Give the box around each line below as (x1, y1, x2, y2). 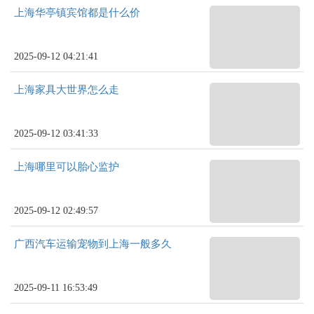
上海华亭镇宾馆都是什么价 (14, 7, 140, 18)
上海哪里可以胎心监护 (14, 161, 119, 172)
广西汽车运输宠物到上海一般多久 (14, 238, 172, 250)
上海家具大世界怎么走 (14, 84, 119, 95)
